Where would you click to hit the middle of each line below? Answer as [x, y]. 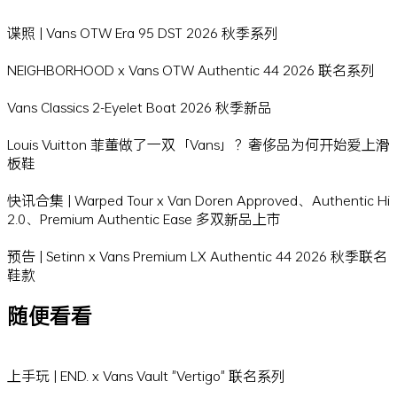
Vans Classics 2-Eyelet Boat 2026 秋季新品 [140, 107]
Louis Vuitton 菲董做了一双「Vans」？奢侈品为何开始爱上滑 [198, 144]
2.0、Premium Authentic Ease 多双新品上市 [144, 219]
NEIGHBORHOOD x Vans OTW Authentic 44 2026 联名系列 [191, 70]
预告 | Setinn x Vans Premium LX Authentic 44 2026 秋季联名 [197, 256]
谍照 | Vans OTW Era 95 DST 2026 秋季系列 [143, 33]
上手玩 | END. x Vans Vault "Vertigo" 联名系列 [146, 376]
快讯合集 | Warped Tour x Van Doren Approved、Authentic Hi [198, 200]
